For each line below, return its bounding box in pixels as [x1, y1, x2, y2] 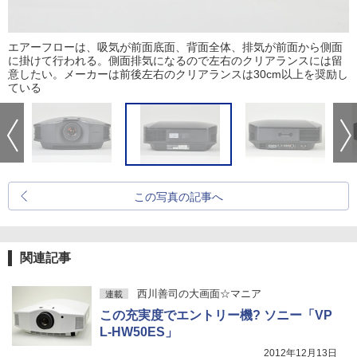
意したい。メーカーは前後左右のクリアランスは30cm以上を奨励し [8, 68, 348, 80]
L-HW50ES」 [100, 325, 178, 339]
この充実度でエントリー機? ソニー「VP [100, 308, 332, 322]
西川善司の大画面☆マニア [136, 288, 261, 300]
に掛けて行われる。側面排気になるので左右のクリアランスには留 [8, 54, 343, 67]
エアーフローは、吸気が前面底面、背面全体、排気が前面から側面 [8, 41, 343, 53]
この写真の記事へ [134, 190, 223, 203]
